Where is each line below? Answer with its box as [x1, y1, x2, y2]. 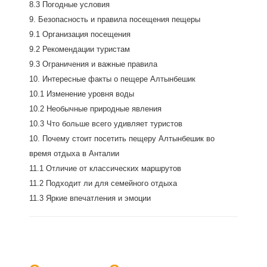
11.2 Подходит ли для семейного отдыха [29, 179, 177, 188]
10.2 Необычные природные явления [29, 104, 162, 113]
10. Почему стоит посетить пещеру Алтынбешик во [29, 134, 215, 143]
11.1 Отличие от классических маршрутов [29, 164, 181, 173]
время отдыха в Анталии [29, 149, 119, 158]
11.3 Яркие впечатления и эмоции [29, 194, 151, 203]
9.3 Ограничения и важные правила [29, 60, 157, 69]
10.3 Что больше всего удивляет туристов [29, 119, 182, 128]
